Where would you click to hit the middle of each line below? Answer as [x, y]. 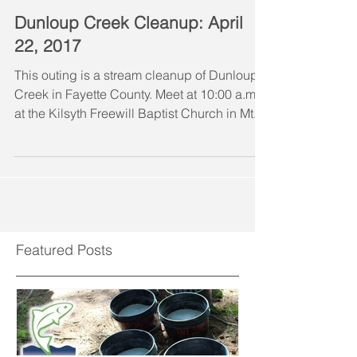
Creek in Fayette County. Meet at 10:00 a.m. [137, 126]
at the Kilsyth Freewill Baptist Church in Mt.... [140, 145]
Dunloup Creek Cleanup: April [129, 54]
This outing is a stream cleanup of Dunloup [136, 107]
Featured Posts [64, 282]
